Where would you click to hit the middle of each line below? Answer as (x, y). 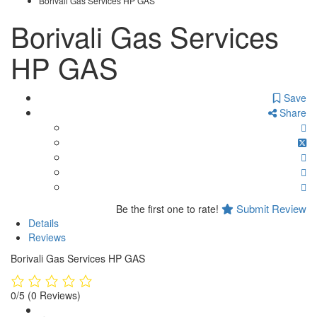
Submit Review (270, 208)
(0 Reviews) (54, 295)
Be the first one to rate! (167, 209)
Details (44, 223)
